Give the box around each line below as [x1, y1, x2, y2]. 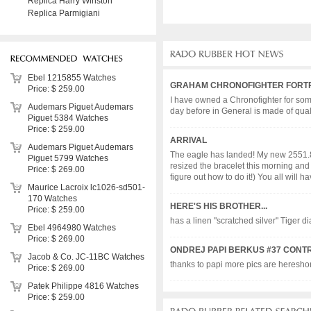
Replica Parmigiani [28, 8, 100, 18]
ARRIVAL [170, 135, 207, 145]
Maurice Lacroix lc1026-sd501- [28, 183, 145, 192]
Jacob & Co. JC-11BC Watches [28, 252, 144, 262]
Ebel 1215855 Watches [28, 73, 116, 83]
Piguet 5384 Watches [28, 113, 108, 123]
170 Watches [28, 194, 77, 203]
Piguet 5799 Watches [28, 153, 108, 163]
